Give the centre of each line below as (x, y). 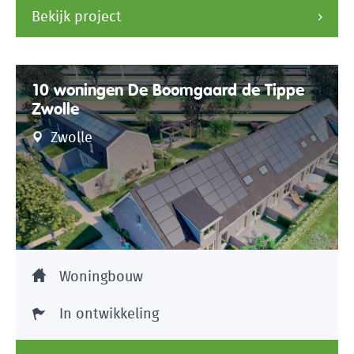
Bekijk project (77, 17)
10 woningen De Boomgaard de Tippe (168, 90)
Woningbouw (101, 277)
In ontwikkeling (109, 314)
